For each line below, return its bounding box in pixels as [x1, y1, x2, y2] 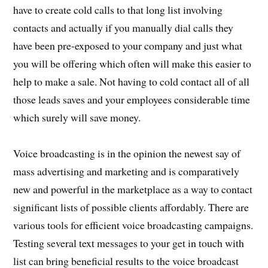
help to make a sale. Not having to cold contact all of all [13, 74, 250, 89]
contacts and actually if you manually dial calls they [13, 20, 234, 35]
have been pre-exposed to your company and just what [13, 38, 243, 53]
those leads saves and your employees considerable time [13, 92, 251, 106]
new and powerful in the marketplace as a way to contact [13, 181, 253, 196]
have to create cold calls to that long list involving [13, 2, 223, 17]
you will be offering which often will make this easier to [13, 56, 252, 71]
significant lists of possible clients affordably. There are [13, 199, 249, 214]
